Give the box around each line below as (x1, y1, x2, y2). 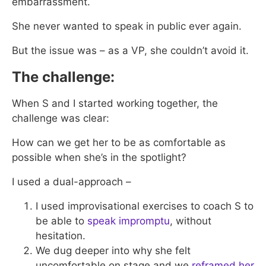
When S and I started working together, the (12, 97, 218, 109)
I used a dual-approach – (12, 175, 131, 188)
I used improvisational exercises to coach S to (36, 199, 254, 212)
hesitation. (36, 229, 85, 242)
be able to (36, 214, 87, 227)
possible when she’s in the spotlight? (12, 151, 186, 163)
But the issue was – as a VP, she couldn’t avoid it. (12, 44, 249, 56)
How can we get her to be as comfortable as (12, 136, 226, 148)
